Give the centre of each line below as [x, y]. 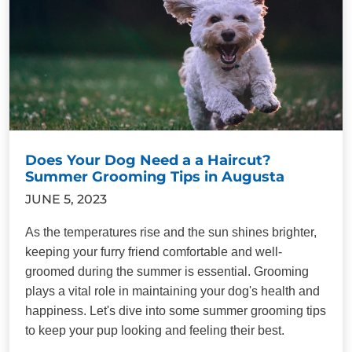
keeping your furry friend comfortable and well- [154, 251]
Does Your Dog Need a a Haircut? [148, 160]
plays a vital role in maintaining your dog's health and [172, 291]
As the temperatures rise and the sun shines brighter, [171, 232]
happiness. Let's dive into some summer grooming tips [176, 310]
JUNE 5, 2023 [66, 199]
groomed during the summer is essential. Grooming [167, 271]
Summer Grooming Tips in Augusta [155, 176]
